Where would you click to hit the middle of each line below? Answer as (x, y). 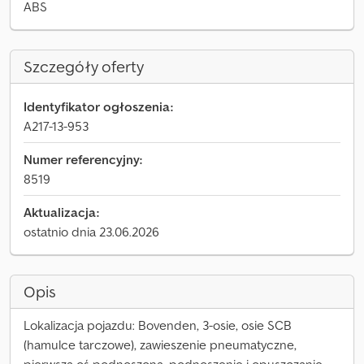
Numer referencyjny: (83, 159)
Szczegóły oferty (84, 67)
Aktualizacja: (61, 212)
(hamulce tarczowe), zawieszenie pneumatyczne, (160, 344)
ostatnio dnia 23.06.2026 (91, 232)
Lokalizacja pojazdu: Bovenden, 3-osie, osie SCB (158, 325)
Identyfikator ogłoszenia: (98, 106)
